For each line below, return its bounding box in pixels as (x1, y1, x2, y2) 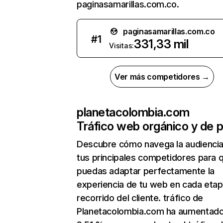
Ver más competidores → (114, 72, 210, 82)
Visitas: (109, 41, 134, 50)
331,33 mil (133, 37, 189, 51)
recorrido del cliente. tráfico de (77, 193, 204, 203)
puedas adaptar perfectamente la (77, 166, 215, 176)
